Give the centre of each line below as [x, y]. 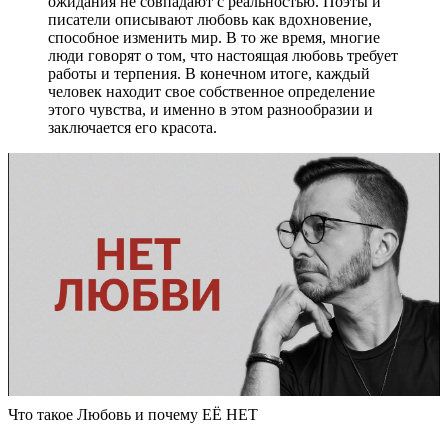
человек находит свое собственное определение [211, 91]
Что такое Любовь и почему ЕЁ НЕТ [133, 414]
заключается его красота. [132, 127]
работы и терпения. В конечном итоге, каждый [209, 73]
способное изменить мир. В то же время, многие [214, 37]
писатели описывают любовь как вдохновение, [210, 19]
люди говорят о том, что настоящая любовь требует [223, 55]
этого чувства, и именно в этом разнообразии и [210, 109]
